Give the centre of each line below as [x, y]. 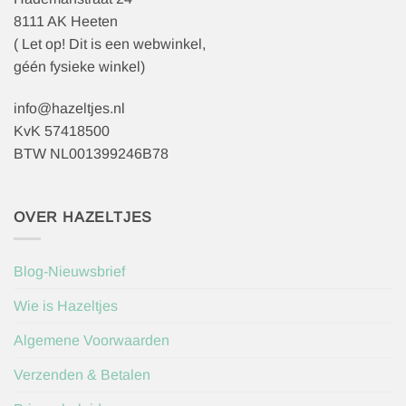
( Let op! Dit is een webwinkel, [110, 44]
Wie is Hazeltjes [66, 306]
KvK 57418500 [62, 130]
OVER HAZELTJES [83, 217]
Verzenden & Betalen [82, 375]
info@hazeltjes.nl [69, 108]
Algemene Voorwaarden [92, 341]
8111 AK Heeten [66, 22]
